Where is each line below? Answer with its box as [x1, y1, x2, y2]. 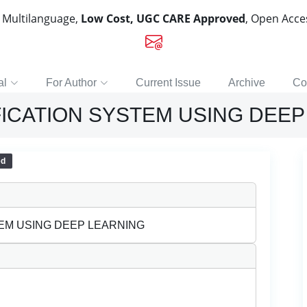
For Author [46, 77, 97, 88]
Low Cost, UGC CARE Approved [81, 11, 245, 26]
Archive [228, 77, 265, 88]
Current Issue [136, 77, 201, 88]
